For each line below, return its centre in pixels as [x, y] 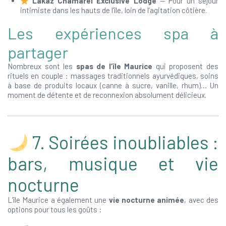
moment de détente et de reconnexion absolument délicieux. [107, 95]
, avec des [202, 200]
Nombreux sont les [42, 66]
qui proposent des [186, 66]
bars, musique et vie [113, 163]
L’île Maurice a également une [58, 200]
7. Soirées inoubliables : [123, 142]
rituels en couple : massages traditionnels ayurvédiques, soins [113, 76]
